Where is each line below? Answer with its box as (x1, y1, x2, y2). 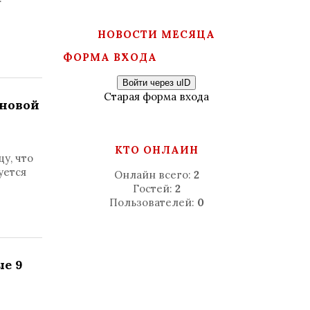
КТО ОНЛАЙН (114, 143, 199, 156)
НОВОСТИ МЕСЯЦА (98, 28, 215, 41)
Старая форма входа (104, 90, 209, 103)
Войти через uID (122, 77, 190, 88)
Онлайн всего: (113, 168, 194, 181)
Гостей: (132, 182, 175, 195)
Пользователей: (109, 196, 197, 209)
